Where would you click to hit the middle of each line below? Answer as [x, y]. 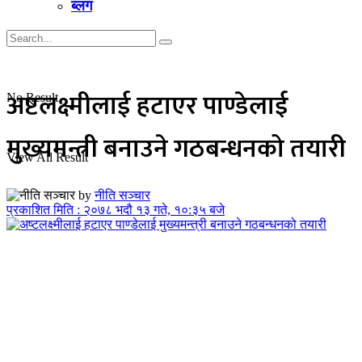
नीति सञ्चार [122, 195]
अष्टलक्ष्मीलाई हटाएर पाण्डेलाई [147, 107]
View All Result [47, 157]
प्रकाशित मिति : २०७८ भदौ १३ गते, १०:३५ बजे [116, 209]
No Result [32, 97]
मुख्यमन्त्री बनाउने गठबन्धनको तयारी [176, 149]
